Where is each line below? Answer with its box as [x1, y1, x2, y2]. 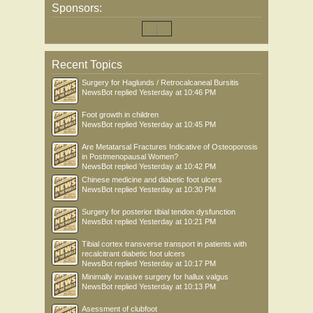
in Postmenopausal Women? [82, 152, 178, 161]
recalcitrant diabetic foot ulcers [82, 249, 185, 258]
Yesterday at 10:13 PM [139, 282, 216, 291]
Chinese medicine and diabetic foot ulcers [82, 175, 222, 184]
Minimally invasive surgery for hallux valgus [82, 272, 228, 281]
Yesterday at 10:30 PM [139, 184, 216, 194]
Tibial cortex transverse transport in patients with [82, 239, 247, 248]
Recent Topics [52, 58, 122, 71]
